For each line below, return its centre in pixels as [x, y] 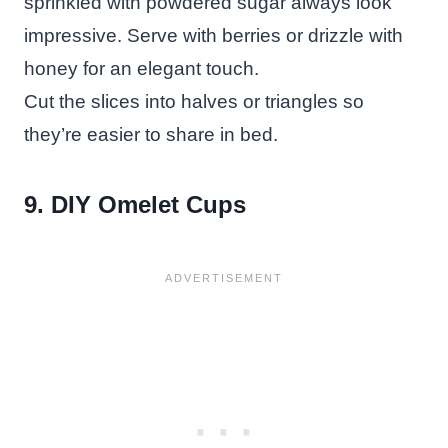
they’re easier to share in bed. [151, 134]
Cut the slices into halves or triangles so [194, 101]
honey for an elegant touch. [141, 68]
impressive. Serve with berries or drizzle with [213, 35]
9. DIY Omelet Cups [135, 204]
